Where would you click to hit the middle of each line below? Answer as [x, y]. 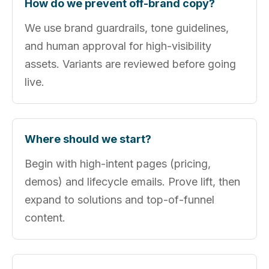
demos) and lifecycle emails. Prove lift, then [132, 182]
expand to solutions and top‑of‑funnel [119, 200]
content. [45, 218]
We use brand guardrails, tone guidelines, [127, 28]
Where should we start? [88, 139]
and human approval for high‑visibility [118, 46]
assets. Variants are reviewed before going [130, 64]
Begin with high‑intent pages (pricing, [118, 164]
